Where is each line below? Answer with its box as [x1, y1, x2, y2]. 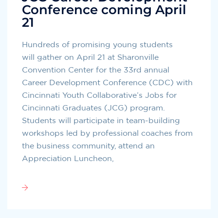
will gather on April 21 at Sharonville [22, 53, 159, 61]
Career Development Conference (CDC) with [22, 78, 193, 87]
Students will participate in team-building [22, 116, 180, 125]
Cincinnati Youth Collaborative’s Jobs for [22, 91, 177, 99]
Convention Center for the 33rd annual [22, 66, 169, 74]
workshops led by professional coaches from [22, 129, 193, 137]
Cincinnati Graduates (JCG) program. [22, 104, 164, 112]
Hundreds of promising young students [22, 40, 173, 49]
